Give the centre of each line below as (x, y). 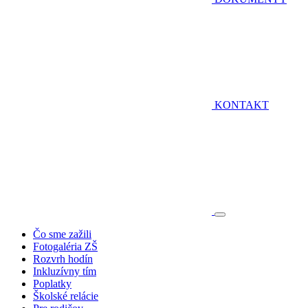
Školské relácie (66, 296)
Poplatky (52, 284)
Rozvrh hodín (63, 259)
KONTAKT (242, 105)
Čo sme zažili (62, 234)
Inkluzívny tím (65, 271)
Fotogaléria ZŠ (65, 246)
